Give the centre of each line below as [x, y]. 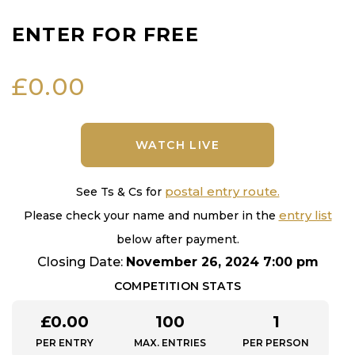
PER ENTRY [65, 342]
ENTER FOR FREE [105, 34]
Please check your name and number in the [151, 215]
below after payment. [177, 239]
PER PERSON [276, 342]
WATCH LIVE [177, 145]
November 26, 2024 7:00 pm [222, 261]
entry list [305, 215]
